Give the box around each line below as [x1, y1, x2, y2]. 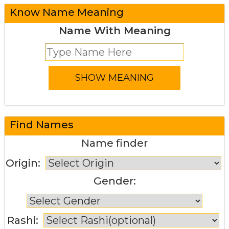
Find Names [10, 118, 74, 131]
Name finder [81, 136, 148, 149]
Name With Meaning [58, 24, 171, 37]
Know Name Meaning [10, 6, 124, 18]
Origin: [5, 156, 40, 169]
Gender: [93, 174, 136, 187]
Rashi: [7, 214, 38, 226]
